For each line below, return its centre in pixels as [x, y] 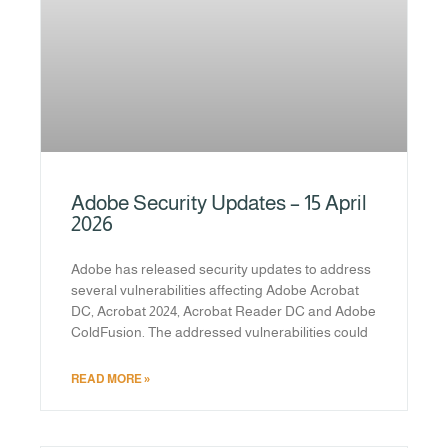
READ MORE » [110, 379]
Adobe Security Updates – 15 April [219, 203]
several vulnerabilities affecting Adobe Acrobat [215, 290]
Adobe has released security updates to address [221, 269]
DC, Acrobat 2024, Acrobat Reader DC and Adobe [223, 311]
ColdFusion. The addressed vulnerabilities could [219, 332]
